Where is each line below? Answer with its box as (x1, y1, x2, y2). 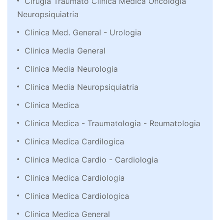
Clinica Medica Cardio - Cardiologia (25, 155, 158, 165)
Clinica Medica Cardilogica (25, 137, 124, 147)
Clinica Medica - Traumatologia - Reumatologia (25, 118, 200, 129)
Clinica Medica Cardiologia (25, 173, 125, 183)
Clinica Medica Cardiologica (25, 191, 129, 201)
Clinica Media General (25, 46, 106, 56)
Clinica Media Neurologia (25, 64, 118, 74)
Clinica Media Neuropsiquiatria (25, 82, 138, 92)
